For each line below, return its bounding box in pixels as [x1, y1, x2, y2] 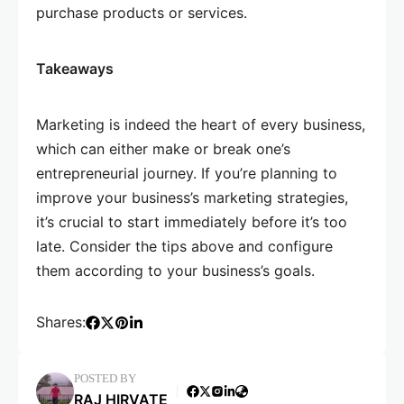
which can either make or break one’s [36, 140, 290, 158]
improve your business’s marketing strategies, [36, 188, 348, 207]
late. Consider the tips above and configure [36, 237, 333, 255]
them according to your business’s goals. [36, 262, 315, 280]
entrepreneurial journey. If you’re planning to [36, 164, 337, 182]
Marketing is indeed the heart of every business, [36, 115, 365, 133]
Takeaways [36, 60, 114, 78]
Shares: [36, 313, 86, 331]
